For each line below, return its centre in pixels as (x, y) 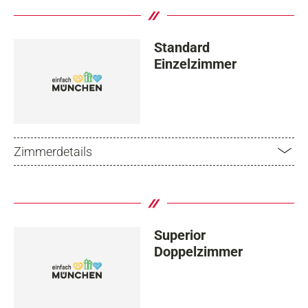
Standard (182, 48)
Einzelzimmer (195, 64)
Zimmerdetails (53, 151)
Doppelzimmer (198, 251)
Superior (180, 235)
